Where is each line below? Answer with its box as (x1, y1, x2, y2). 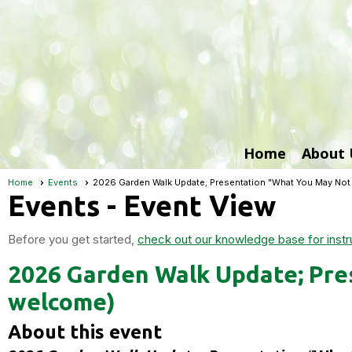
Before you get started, (8, 232, 137, 247)
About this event (8, 321, 162, 343)
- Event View (100, 189, 276, 222)
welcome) (8, 288, 115, 315)
